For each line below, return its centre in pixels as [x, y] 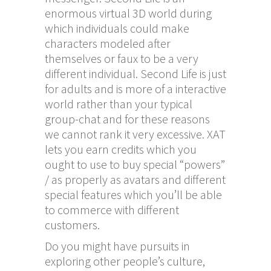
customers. [72, 224]
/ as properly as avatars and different [135, 179]
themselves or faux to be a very [122, 58]
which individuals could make [117, 28]
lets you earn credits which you [121, 149]
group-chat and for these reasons [127, 119]
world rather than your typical [119, 103]
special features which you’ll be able [133, 194]
